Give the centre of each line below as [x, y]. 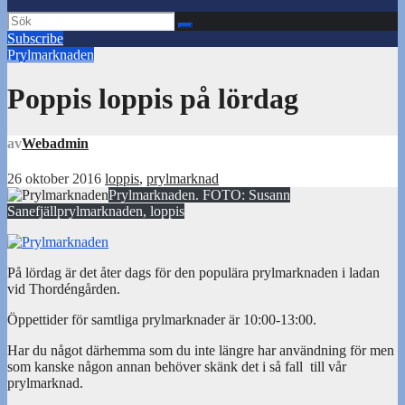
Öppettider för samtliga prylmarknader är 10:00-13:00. [162, 320]
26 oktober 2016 [56, 179]
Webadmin [55, 143]
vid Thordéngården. [64, 289]
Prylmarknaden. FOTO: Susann [199, 195]
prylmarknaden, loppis [121, 212]
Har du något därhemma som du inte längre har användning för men [201, 351]
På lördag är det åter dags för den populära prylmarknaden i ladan [193, 273]
